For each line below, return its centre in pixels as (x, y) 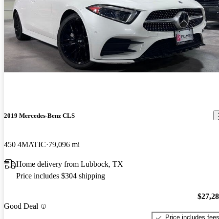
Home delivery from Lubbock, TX (70, 164)
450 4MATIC (25, 144)
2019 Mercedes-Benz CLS (39, 115)
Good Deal (21, 206)
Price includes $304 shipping (61, 175)
